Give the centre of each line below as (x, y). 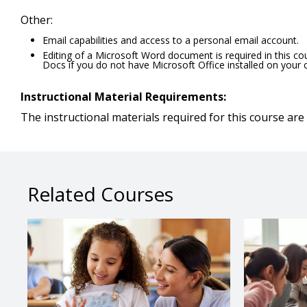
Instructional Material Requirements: (123, 97)
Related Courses (100, 194)
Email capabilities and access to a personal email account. (171, 40)
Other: (37, 20)
